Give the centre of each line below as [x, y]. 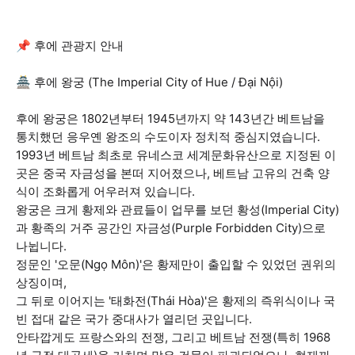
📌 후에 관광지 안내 [70, 46]
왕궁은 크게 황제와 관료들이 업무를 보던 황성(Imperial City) [177, 210]
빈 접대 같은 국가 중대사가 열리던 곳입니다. [134, 319]
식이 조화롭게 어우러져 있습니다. [105, 191]
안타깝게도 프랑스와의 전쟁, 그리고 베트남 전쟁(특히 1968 [173, 337]
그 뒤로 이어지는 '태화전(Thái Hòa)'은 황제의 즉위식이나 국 [176, 301]
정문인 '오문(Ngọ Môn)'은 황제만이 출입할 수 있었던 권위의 [176, 264]
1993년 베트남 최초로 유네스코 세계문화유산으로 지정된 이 [176, 155]
